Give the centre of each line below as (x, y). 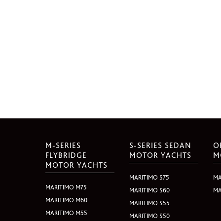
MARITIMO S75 (149, 177)
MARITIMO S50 (150, 216)
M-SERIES (63, 145)
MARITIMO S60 (150, 190)
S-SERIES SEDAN (161, 145)
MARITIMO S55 (150, 203)
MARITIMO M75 (66, 187)
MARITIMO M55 (66, 213)
